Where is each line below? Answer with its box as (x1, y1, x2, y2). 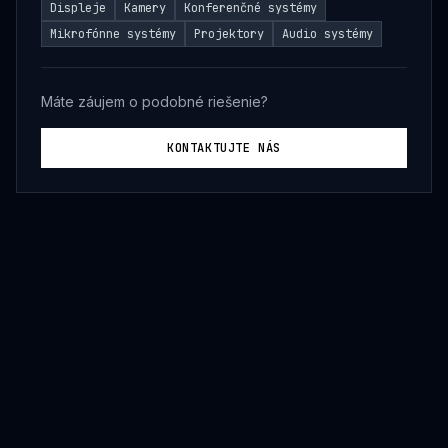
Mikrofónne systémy (50, 26, 176, 42)
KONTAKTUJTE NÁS (167, 140, 281, 156)
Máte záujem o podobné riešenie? (41, 93, 268, 110)
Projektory (194, 26, 264, 42)
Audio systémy (282, 26, 373, 42)
